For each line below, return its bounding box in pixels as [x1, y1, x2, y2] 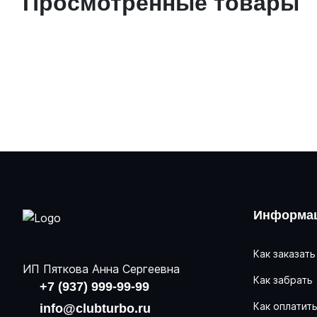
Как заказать [253, 248, 316, 260]
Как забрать [253, 274, 313, 286]
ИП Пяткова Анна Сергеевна [23, 261, 180, 276]
